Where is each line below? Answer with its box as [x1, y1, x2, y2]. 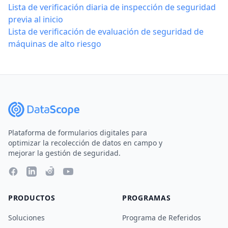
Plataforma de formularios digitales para [8, 128, 147, 137]
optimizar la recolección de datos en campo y [8, 138, 162, 148]
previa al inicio [8, 14, 63, 25]
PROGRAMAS [122, 193, 171, 203]
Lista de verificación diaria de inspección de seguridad [8, 2, 216, 13]
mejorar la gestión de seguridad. [8, 148, 121, 158]
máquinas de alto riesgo [8, 38, 101, 49]
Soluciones [8, 213, 45, 222]
